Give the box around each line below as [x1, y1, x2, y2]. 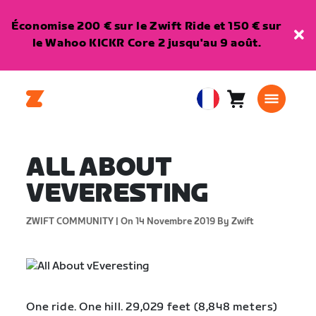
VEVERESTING [26, 179, 209, 209]
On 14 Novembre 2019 [119, 216, 216, 227]
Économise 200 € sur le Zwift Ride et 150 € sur [11, 20, 282, 33]
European [202, 101, 247, 114]
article [235, 116, 272, 130]
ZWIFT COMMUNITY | [26, 216, 119, 227]
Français [202, 136, 235, 147]
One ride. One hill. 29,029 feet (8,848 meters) [26, 300, 278, 315]
